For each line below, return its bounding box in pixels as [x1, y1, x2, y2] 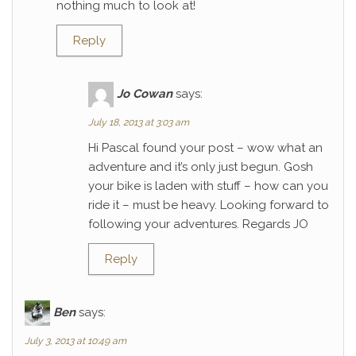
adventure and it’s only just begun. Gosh [88, 160, 313, 174]
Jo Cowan [117, 86, 172, 101]
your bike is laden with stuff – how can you [88, 179, 328, 193]
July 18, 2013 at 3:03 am [88, 117, 189, 128]
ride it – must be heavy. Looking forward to [88, 198, 329, 212]
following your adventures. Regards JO [88, 217, 308, 231]
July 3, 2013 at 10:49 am [25, 335, 126, 346]
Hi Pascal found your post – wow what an [88, 141, 323, 155]
